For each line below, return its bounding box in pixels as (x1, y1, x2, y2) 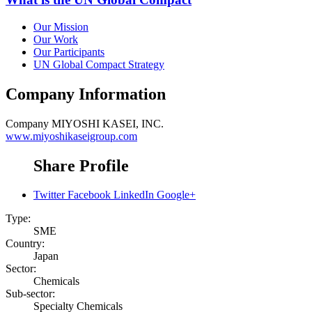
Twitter (33, 189, 65, 201)
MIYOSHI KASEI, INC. (52, 117, 164, 130)
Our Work (33, 33, 78, 45)
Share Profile (33, 156, 129, 175)
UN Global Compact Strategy (33, 58, 164, 70)
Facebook (68, 189, 111, 201)
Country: (6, 237, 45, 250)
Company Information (6, 84, 166, 103)
